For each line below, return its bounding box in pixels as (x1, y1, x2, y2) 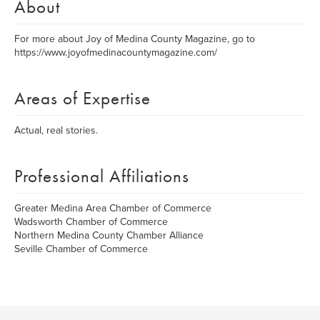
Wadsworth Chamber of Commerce (14, 216, 168, 228)
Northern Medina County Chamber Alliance (14, 229, 204, 241)
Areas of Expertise (14, 86, 151, 110)
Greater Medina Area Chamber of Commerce (14, 202, 211, 214)
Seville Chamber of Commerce (14, 243, 148, 255)
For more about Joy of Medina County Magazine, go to (14, 33, 255, 45)
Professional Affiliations (14, 164, 189, 188)
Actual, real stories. (14, 124, 98, 136)
